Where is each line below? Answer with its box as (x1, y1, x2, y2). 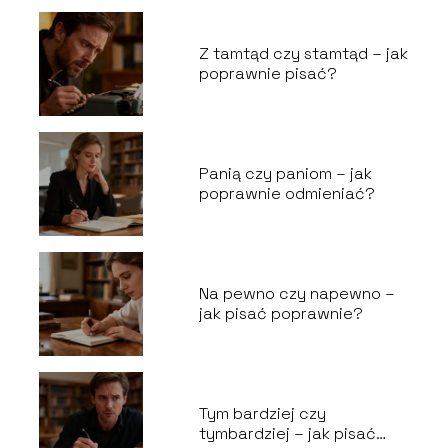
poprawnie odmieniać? (198, 183, 375, 205)
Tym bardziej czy (198, 403, 326, 425)
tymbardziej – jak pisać (198, 423, 376, 445)
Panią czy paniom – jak (198, 163, 372, 185)
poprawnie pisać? (198, 63, 337, 85)
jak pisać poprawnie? (198, 303, 363, 325)
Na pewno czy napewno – (198, 283, 395, 305)
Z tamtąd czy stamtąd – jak (198, 43, 408, 65)
